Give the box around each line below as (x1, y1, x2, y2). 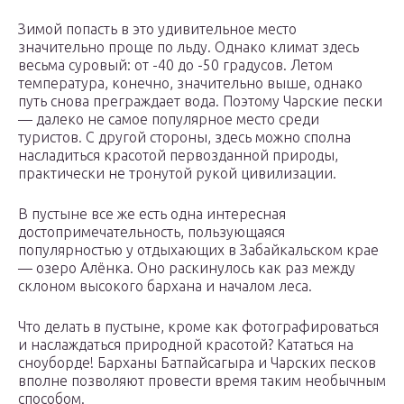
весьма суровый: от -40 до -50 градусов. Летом (18, 57, 333, 74)
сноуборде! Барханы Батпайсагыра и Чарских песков (18, 354, 376, 372)
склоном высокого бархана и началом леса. (18, 278, 312, 295)
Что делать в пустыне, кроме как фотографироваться (18, 318, 379, 335)
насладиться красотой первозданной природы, (18, 147, 338, 164)
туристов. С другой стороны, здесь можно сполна (18, 129, 351, 146)
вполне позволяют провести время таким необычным (18, 372, 386, 390)
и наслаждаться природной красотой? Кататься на (18, 336, 353, 353)
